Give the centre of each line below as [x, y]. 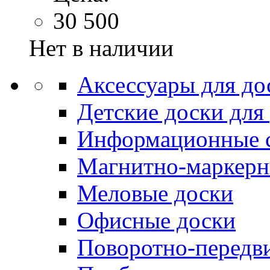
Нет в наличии [101, 48]
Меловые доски [155, 193]
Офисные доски [156, 220]
